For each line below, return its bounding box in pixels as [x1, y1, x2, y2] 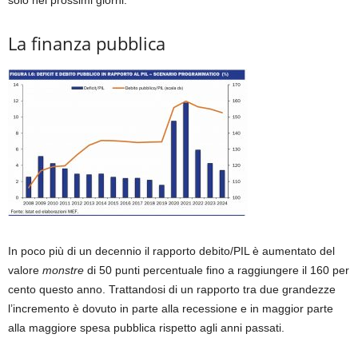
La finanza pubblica [8, 30, 165, 55]
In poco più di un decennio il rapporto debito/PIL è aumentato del [8, 244, 335, 257]
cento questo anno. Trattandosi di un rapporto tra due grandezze [8, 282, 336, 296]
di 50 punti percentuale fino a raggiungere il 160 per [87, 263, 349, 276]
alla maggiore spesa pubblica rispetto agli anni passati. [8, 320, 284, 334]
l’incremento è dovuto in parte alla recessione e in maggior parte [8, 301, 333, 315]
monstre [42, 263, 87, 276]
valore [8, 263, 42, 276]
